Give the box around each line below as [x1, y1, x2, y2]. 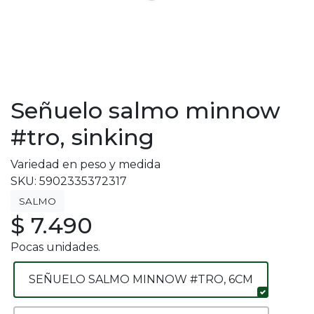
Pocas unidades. [11, 240, 100, 254]
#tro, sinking [11, 123, 154, 151]
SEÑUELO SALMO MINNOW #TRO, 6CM [29, 273, 253, 286]
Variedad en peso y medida [11, 158, 161, 171]
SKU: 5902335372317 [11, 175, 127, 188]
